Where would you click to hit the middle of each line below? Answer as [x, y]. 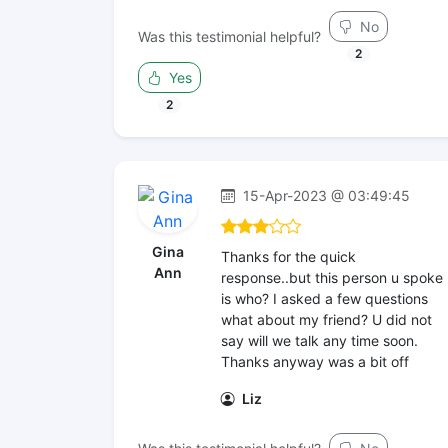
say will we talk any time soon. [319, 340]
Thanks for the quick [288, 256]
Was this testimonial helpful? [229, 36]
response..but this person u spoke [332, 277]
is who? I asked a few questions [324, 298]
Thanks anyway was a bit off [315, 361]
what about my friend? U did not [326, 319]
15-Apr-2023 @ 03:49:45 [324, 195]
